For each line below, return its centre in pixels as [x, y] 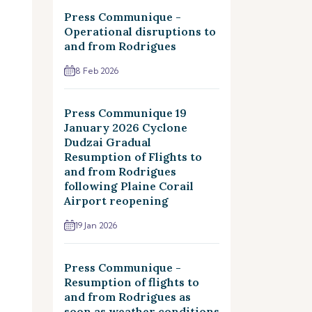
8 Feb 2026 [97, 71]
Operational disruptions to [140, 31]
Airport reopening [116, 201]
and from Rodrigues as [127, 297]
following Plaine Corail [129, 186]
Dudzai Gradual [108, 142]
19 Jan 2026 [96, 225]
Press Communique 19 [125, 113]
